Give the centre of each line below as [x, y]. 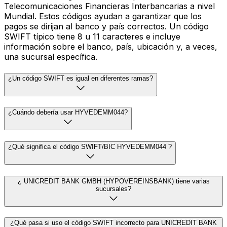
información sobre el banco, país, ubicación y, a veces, [111, 46]
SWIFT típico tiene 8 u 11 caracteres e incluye [92, 36]
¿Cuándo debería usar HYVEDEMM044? [68, 112]
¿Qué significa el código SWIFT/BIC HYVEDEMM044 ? [90, 146]
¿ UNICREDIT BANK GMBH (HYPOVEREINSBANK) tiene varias [113, 181]
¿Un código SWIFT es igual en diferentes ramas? [81, 78]
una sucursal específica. [51, 56]
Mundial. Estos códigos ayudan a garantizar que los [103, 16]
